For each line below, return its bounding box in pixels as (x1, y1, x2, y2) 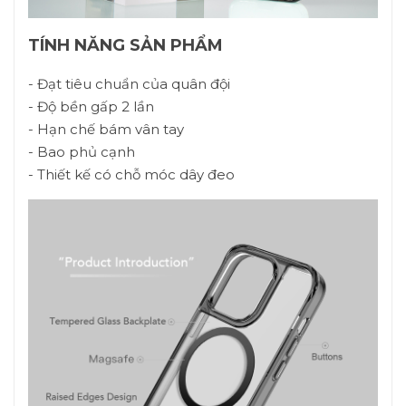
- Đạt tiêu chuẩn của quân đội (28, 75, 230, 92)
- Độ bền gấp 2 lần (28, 98, 154, 115)
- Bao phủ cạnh (28, 143, 135, 160)
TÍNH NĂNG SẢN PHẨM (28, 35, 223, 55)
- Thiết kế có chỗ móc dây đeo (28, 166, 235, 183)
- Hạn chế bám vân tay (28, 121, 184, 138)
